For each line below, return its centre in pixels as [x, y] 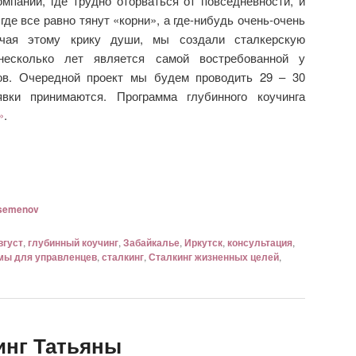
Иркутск [203, 243]
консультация [260, 243]
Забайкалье [151, 243]
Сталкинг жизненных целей [214, 257]
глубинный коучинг [73, 243]
